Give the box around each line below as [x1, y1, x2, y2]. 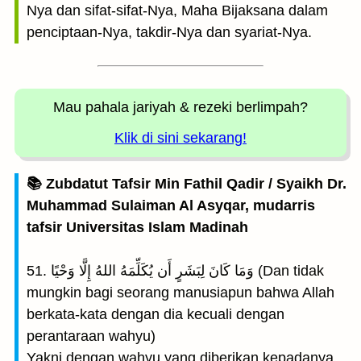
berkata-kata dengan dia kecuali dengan [27, 306, 284, 322]
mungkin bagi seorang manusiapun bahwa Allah [27, 284, 334, 301]
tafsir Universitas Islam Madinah [27, 219, 248, 235]
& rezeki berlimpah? [180, 99, 308, 115]
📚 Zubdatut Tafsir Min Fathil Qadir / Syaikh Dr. [27, 176, 346, 192]
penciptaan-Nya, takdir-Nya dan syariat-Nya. [27, 24, 312, 40]
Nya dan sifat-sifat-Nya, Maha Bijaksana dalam [27, 2, 328, 19]
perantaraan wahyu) [27, 328, 156, 344]
